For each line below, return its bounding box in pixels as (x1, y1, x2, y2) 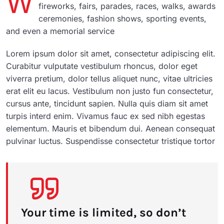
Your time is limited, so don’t (21, 205, 186, 220)
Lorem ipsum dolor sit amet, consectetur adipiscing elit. (6, 48, 215, 59)
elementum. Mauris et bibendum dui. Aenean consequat (6, 123, 215, 134)
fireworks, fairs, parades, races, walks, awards (38, 1, 215, 11)
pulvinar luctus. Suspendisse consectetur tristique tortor (6, 136, 215, 146)
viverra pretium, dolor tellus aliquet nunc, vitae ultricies (6, 73, 212, 84)
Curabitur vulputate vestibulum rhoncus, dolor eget (6, 61, 197, 71)
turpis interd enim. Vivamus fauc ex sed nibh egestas (6, 111, 205, 121)
